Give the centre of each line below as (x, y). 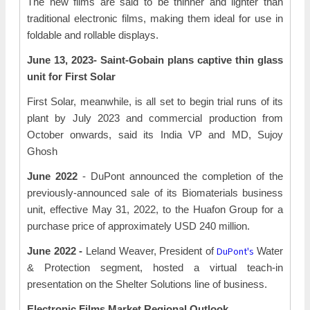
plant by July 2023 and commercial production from (155, 118)
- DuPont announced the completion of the (180, 176)
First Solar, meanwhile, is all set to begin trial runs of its (155, 101)
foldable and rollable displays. (93, 35)
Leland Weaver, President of (150, 251)
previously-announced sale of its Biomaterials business (155, 193)
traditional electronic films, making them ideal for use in (155, 18)
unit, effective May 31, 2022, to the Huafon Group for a (155, 209)
